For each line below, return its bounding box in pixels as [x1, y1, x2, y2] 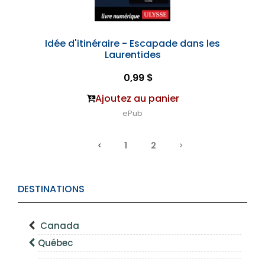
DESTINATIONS [18, 182, 85, 196]
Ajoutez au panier [95, 92, 179, 105]
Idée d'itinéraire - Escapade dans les [45, 37, 220, 50]
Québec [38, 237, 73, 249]
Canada [40, 219, 79, 232]
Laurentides [104, 48, 161, 62]
